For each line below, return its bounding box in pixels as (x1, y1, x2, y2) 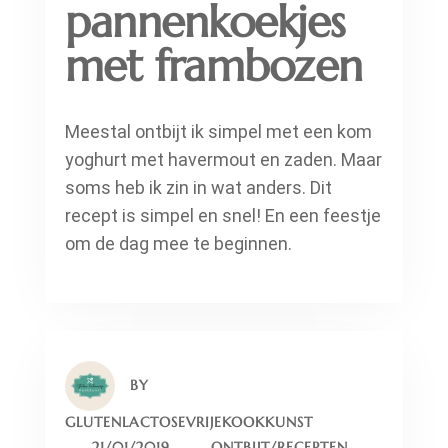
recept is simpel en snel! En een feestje (65, 205, 381, 227)
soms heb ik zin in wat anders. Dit (65, 177, 332, 199)
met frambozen (65, 38, 363, 94)
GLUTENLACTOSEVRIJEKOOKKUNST (65, 413, 313, 432)
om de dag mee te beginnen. (65, 233, 292, 255)
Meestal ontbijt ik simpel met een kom (65, 121, 372, 143)
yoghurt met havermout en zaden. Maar (65, 149, 382, 171)
